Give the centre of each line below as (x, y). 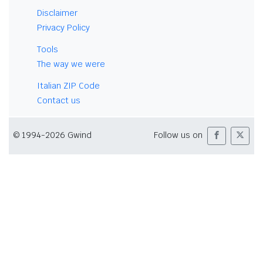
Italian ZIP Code (68, 85)
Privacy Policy (63, 27)
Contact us (59, 100)
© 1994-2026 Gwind (53, 135)
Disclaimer (57, 13)
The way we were (71, 64)
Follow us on (178, 135)
